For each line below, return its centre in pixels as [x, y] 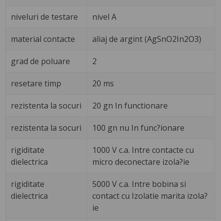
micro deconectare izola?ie [141, 162]
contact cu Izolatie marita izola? [150, 196]
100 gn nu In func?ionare [139, 128]
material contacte [43, 39]
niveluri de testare [45, 17]
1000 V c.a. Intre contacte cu [143, 150]
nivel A [105, 17]
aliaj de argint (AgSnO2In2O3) [147, 39]
